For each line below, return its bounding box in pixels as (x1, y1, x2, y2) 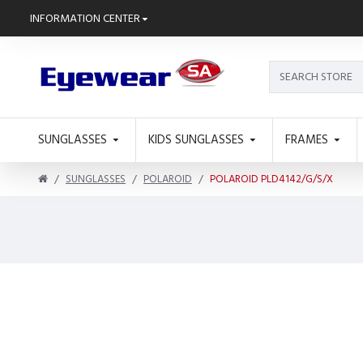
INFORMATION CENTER (30, 10, 140, 27)
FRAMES (285, 130, 328, 148)
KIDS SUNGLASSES (148, 130, 244, 148)
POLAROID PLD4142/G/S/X (210, 172, 333, 186)
